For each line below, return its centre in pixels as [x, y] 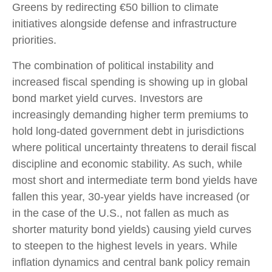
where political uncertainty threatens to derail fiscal [134, 148]
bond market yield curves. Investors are [107, 99]
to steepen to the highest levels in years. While [125, 246]
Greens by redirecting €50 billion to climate [115, 8]
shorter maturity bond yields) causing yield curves [132, 230]
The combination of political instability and [113, 66]
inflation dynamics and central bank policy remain [131, 263]
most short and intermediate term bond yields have [135, 181]
